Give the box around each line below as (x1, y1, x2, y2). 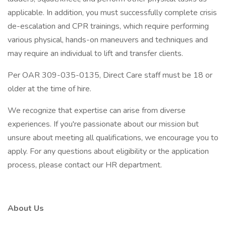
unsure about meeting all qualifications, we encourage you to (8, 132, 218, 143)
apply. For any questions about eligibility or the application (8, 146, 209, 157)
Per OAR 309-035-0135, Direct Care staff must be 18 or (8, 70, 212, 81)
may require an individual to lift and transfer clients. (8, 48, 183, 59)
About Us (8, 203, 44, 214)
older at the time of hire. (8, 83, 91, 94)
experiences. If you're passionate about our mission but (8, 119, 199, 130)
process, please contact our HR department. (8, 159, 162, 171)
